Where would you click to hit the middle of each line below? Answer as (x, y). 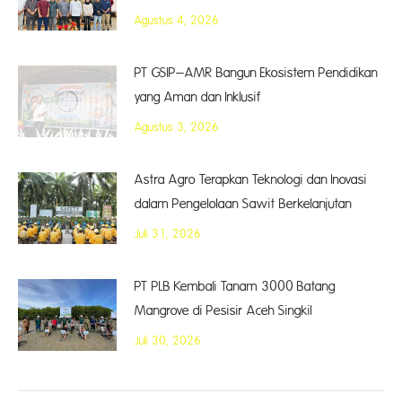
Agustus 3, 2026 (177, 127)
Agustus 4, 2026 (177, 21)
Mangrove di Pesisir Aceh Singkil (223, 311)
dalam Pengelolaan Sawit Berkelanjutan (243, 204)
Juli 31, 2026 (168, 234)
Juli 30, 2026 (168, 341)
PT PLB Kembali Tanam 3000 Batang (235, 287)
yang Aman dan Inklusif (197, 97)
